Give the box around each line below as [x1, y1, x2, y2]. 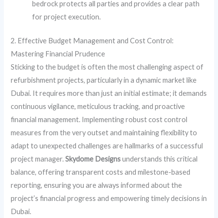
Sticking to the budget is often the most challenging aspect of [11, 62, 204, 71]
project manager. [11, 154, 66, 163]
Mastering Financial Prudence [11, 49, 106, 58]
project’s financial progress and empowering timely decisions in [11, 194, 207, 202]
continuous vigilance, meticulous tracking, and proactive [11, 102, 185, 110]
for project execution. [32, 12, 101, 21]
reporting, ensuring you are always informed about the [11, 181, 182, 189]
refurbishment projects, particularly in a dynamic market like [11, 75, 197, 84]
